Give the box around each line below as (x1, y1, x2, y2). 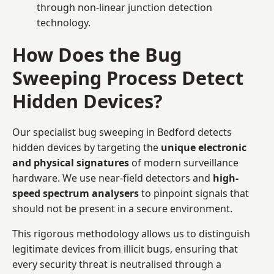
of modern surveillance (129, 155, 239, 169)
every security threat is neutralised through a (12, 257, 221, 271)
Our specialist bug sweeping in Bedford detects (12, 125, 232, 139)
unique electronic (161, 140, 246, 154)
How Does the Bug (12, 41, 182, 67)
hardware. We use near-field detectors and (12, 171, 213, 185)
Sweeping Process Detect (12, 64, 243, 91)
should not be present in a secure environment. (12, 201, 232, 215)
